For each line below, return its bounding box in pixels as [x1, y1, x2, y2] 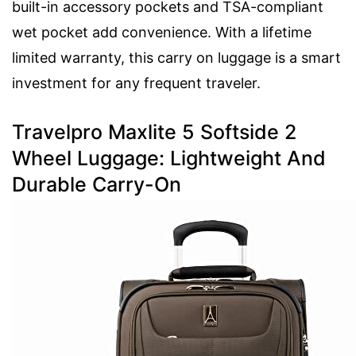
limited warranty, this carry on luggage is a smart [12, 49, 341, 67]
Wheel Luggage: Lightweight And [12, 146, 326, 171]
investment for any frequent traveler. [12, 75, 261, 92]
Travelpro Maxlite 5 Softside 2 [12, 120, 296, 145]
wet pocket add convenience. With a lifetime [12, 24, 311, 41]
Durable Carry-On [12, 172, 181, 197]
